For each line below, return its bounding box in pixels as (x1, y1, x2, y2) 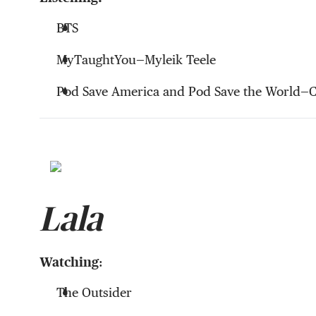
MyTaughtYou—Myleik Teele (56, 52, 219, 68)
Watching (39, 255, 99, 270)
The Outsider (56, 285, 135, 300)
